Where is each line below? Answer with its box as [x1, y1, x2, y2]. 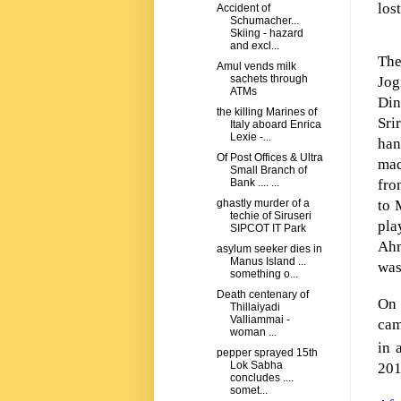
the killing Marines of [216, 106, 317, 119]
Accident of [216, 2, 270, 15]
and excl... [229, 39, 279, 53]
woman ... [229, 326, 277, 339]
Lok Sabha [229, 359, 283, 372]
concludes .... [229, 371, 294, 385]
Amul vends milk [216, 60, 296, 73]
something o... [229, 268, 298, 281]
